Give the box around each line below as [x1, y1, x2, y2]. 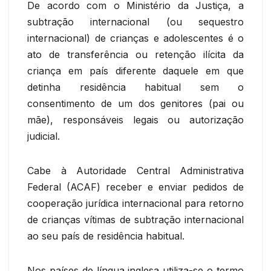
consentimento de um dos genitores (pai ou [27, 97, 244, 109]
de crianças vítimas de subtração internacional [27, 213, 244, 226]
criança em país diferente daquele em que [27, 64, 244, 77]
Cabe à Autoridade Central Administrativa [27, 164, 244, 177]
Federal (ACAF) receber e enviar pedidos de [27, 180, 244, 193]
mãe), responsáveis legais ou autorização [27, 113, 244, 126]
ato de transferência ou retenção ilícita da [27, 48, 244, 60]
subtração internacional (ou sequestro [27, 15, 244, 28]
